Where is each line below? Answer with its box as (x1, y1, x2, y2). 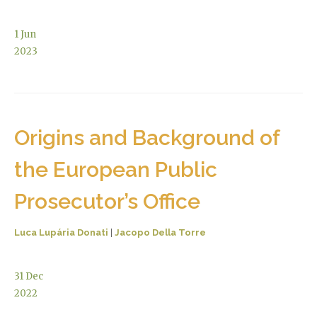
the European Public (14, 156, 217, 182)
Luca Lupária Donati (14, 226, 108, 238)
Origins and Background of (14, 125, 279, 150)
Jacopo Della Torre (115, 226, 206, 238)
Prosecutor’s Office (14, 188, 200, 214)
